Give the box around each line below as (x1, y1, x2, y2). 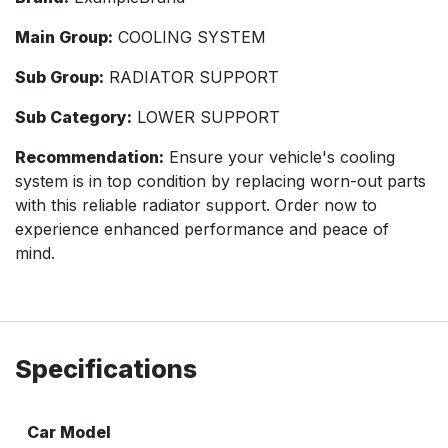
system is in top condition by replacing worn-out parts (15, 170, 426, 191)
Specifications (15, 353, 197, 384)
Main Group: (15, 26, 113, 47)
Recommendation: (15, 146, 164, 167)
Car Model (27, 421, 111, 442)
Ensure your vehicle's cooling (164, 146, 395, 167)
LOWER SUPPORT (132, 106, 280, 127)
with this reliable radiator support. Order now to (15, 194, 377, 215)
